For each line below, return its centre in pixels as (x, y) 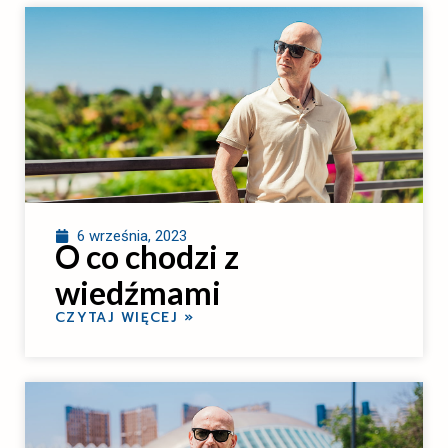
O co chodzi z (147, 256)
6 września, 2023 (132, 235)
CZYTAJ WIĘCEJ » (125, 317)
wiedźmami (138, 292)
